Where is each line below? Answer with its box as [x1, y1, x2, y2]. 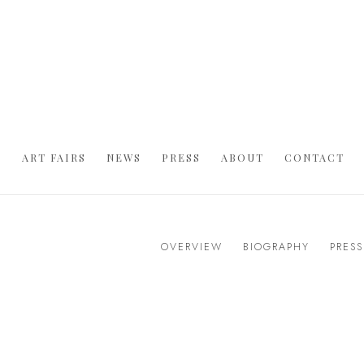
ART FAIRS [22, 149, 86, 164]
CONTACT [284, 149, 344, 164]
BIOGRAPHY [243, 239, 310, 254]
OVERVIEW [161, 239, 223, 254]
